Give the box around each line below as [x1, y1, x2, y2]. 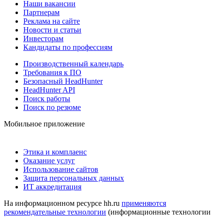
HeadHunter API [23, 85, 75, 94]
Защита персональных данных [23, 173, 124, 182]
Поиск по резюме [23, 103, 81, 111]
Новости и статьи [23, 25, 81, 34]
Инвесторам [23, 34, 63, 43]
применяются [122, 199, 166, 207]
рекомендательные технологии [4, 207, 106, 216]
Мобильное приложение [4, 119, 85, 128]
